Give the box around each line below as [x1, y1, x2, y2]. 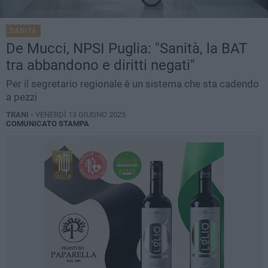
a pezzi [6, 91, 37, 103]
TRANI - [6, 110, 35, 120]
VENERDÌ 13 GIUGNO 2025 [35, 110, 126, 120]
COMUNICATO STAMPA [6, 119, 89, 129]
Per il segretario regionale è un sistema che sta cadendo [6, 78, 259, 90]
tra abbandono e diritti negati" [6, 57, 195, 74]
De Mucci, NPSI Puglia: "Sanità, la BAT [6, 40, 247, 57]
